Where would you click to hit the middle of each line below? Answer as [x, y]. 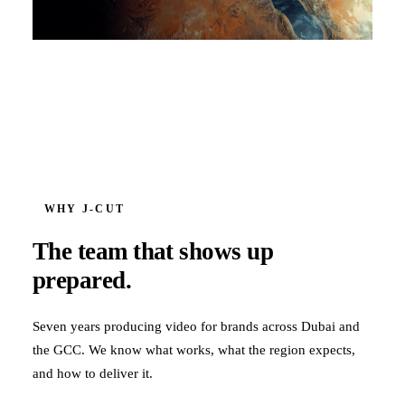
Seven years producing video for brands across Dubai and [196, 326]
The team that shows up [153, 251]
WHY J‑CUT [85, 208]
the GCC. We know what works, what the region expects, [194, 350]
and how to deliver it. [93, 373]
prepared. [82, 280]
